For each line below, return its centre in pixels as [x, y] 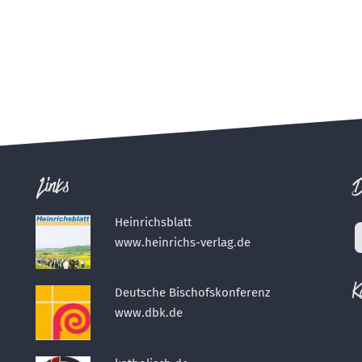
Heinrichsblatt [153, 222]
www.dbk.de [148, 313]
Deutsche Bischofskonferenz [192, 293]
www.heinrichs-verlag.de [182, 242]
